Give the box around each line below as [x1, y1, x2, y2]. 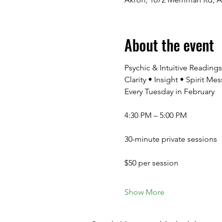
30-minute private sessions [124, 134, 217, 144]
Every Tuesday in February [124, 87, 215, 96]
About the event [124, 34, 214, 56]
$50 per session [124, 158, 178, 167]
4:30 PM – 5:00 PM [124, 111, 187, 120]
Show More [124, 187, 165, 197]
